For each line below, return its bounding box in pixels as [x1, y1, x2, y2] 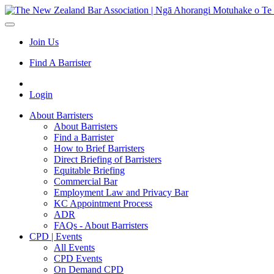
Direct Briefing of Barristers [54, 154, 161, 165]
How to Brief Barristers [54, 143, 144, 154]
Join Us [29, 37, 59, 47]
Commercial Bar [54, 176, 117, 187]
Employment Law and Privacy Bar [54, 187, 188, 198]
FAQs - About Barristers [54, 220, 148, 231]
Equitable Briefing [54, 165, 125, 176]
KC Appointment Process [54, 198, 152, 209]
